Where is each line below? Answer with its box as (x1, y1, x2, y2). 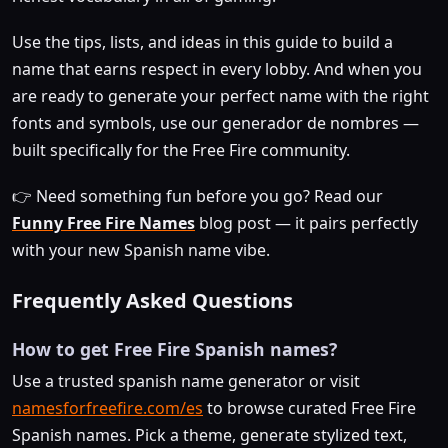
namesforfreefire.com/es (12, 397, 203, 420)
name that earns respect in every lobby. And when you (12, 58, 422, 81)
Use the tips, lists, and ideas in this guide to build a (12, 31, 393, 54)
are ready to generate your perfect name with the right (12, 85, 429, 108)
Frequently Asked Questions (12, 287, 293, 315)
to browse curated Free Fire (203, 397, 416, 420)
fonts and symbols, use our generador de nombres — (12, 112, 419, 135)
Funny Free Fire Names (12, 212, 195, 235)
